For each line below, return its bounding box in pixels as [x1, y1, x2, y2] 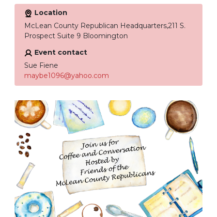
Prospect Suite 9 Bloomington [24, 31, 128, 41]
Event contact [32, 48, 87, 57]
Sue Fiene [24, 61, 58, 70]
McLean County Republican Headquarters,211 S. [24, 21, 186, 31]
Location [32, 8, 67, 17]
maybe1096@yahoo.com [24, 71, 109, 80]
